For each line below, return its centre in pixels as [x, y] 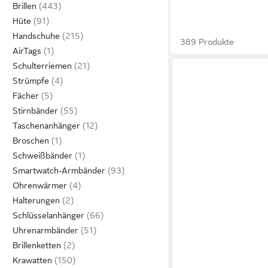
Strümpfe [31, 81]
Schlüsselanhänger [48, 215]
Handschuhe [36, 36]
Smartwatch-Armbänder [59, 170]
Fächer [26, 96]
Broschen [31, 141]
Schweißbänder [42, 156]
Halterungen [36, 200]
